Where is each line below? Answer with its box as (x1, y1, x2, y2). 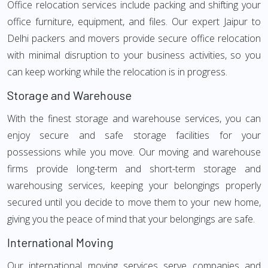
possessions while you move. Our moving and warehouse (7, 145, 261, 159)
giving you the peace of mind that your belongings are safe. (7, 212, 255, 226)
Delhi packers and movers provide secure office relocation (7, 32, 261, 45)
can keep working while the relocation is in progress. (7, 65, 227, 78)
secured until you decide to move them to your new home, (7, 196, 261, 209)
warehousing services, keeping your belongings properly (7, 179, 261, 192)
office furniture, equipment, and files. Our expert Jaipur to (7, 15, 261, 28)
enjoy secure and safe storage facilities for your (7, 129, 261, 142)
